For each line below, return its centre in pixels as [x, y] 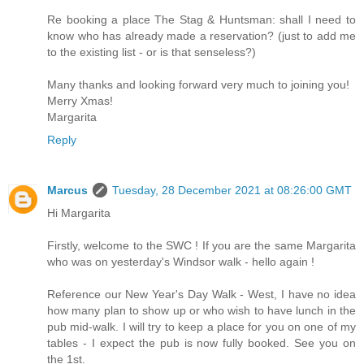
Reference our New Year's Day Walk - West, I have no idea [201, 295]
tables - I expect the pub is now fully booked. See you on [201, 343]
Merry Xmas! [80, 101]
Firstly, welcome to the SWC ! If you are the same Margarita [201, 246]
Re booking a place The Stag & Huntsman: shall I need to [201, 20]
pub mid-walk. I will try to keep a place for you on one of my [201, 327]
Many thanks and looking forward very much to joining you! [198, 85]
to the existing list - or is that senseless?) [152, 52]
